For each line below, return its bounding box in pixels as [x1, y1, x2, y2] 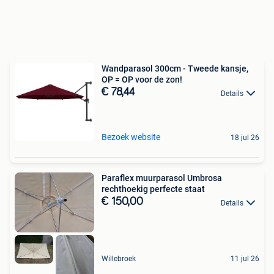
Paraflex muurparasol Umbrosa [102, 173, 222, 183]
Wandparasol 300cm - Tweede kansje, [102, 64, 248, 74]
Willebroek [102, 254, 136, 264]
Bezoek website [102, 132, 160, 143]
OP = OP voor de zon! [102, 75, 182, 85]
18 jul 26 [231, 133, 259, 143]
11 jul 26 [231, 254, 259, 264]
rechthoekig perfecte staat [102, 184, 205, 194]
